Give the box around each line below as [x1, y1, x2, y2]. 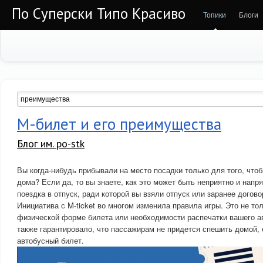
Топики [203, 9, 226, 19]
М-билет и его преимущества [17, 114, 221, 134]
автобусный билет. [17, 235, 84, 246]
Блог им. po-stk [17, 137, 85, 150]
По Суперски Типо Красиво [12, 4, 186, 23]
